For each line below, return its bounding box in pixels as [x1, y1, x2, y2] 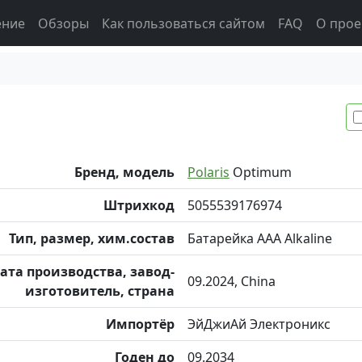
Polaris [187, 163, 229, 181]
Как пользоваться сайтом [102, 14, 265, 32]
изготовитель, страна [25, 282, 175, 300]
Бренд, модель [74, 163, 175, 181]
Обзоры [38, 14, 89, 32]
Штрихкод [103, 196, 175, 214]
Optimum [229, 163, 292, 181]
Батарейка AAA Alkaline [187, 229, 332, 247]
